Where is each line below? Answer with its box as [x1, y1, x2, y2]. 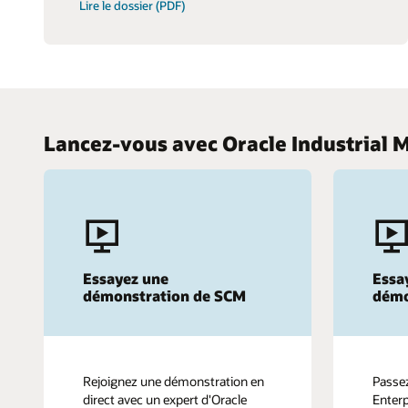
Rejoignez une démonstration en [83, 372, 264, 390]
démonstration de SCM [83, 285, 246, 305]
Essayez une [83, 268, 168, 288]
